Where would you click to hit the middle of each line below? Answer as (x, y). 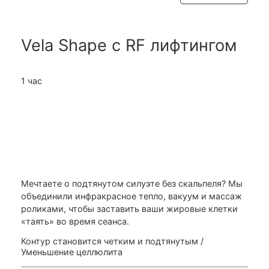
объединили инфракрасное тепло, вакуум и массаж (131, 196)
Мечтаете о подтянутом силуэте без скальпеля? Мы (132, 184)
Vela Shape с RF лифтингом (129, 46)
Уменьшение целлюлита (72, 252)
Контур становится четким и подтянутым (110, 241)
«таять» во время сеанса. (75, 222)
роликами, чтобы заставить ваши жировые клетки (129, 209)
